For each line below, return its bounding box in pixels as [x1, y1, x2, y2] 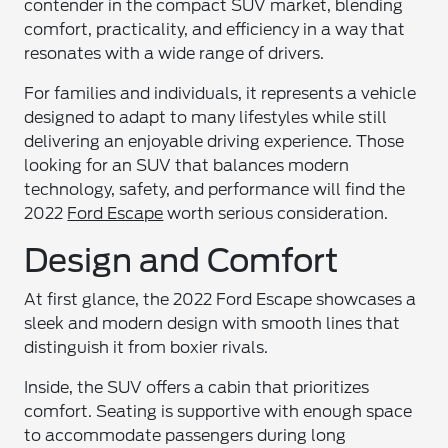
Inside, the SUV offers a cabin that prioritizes [24, 378, 370, 397]
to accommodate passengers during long [24, 426, 347, 445]
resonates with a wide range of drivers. [24, 44, 325, 63]
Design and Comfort [24, 241, 339, 280]
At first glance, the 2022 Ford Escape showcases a [24, 290, 417, 309]
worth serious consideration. [163, 204, 389, 223]
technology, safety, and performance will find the [24, 180, 406, 199]
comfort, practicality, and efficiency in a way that [24, 20, 406, 39]
